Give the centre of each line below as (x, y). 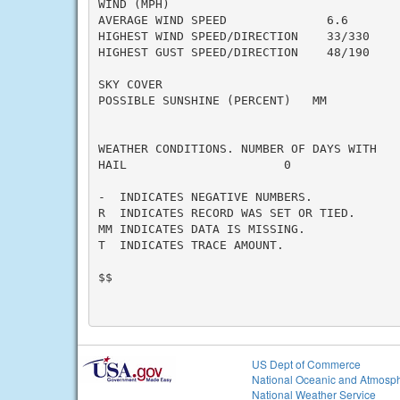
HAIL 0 (194, 164)
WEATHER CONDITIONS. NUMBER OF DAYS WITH (237, 148)
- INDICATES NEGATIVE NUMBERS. (205, 196)
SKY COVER (130, 84)
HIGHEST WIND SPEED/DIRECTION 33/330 (233, 36)
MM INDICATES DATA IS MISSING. (201, 229)
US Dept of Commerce (306, 364)
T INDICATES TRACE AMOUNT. (191, 245)
